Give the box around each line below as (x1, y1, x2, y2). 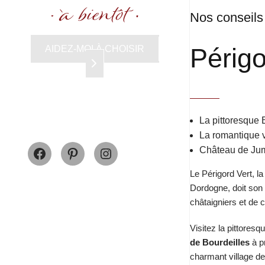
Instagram (112, 135, 175, 151)
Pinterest (79, 135, 135, 151)
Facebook (46, 135, 108, 151)
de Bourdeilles (190, 237, 250, 247)
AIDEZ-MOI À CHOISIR (45, 43, 144, 54)
